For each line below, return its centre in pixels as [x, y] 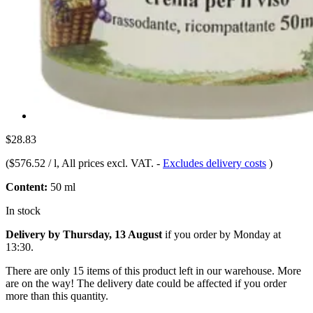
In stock [23, 210]
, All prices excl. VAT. [107, 163]
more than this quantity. [57, 296]
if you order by [198, 234]
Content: [27, 187]
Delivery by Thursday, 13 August [84, 234]
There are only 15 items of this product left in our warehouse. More [153, 270]
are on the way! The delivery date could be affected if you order [146, 283]
